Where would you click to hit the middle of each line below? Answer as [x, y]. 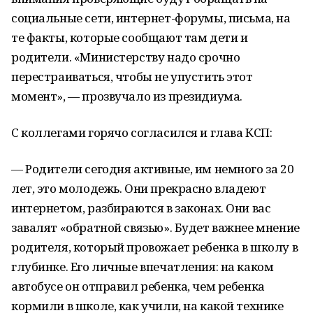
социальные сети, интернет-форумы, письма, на [151, 18]
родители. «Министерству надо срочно [126, 57]
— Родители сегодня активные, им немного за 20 [153, 169]
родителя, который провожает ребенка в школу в [155, 247]
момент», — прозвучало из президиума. [127, 96]
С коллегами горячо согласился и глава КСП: [142, 132]
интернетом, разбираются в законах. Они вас [141, 208]
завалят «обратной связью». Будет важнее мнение [155, 227]
